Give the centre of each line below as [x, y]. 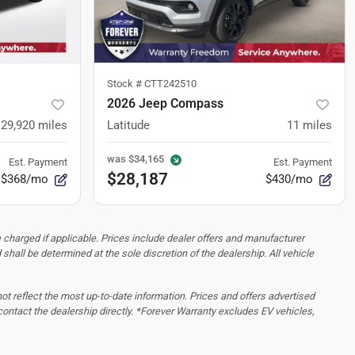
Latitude [128, 126]
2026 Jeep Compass [165, 104]
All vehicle [291, 254]
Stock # [126, 84]
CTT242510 [170, 84]
